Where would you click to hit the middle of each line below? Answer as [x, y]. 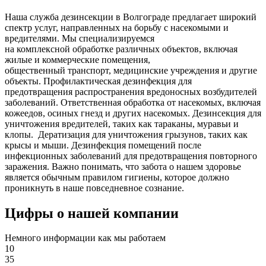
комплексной [43, 49]
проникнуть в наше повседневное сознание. [94, 188]
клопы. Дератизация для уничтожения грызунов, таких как [126, 134]
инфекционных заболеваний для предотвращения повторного [131, 156]
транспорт [88, 70]
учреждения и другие [213, 70]
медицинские [141, 70]
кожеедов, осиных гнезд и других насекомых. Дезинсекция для [133, 113]
